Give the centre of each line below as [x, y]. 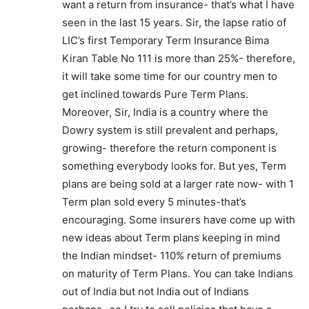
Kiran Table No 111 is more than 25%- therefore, [179, 58]
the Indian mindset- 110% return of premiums [172, 256]
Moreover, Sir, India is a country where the [165, 112]
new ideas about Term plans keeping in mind [171, 238]
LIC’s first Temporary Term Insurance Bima [166, 40]
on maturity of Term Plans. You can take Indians [178, 273]
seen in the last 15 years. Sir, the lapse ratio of [174, 22]
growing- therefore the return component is [169, 148]
